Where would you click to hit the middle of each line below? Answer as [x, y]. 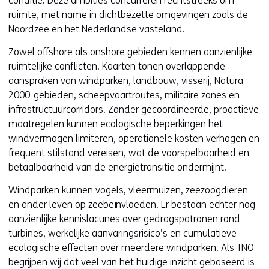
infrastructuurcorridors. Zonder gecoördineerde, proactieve [134, 110]
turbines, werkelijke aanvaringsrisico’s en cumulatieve [122, 233]
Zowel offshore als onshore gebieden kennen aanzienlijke [130, 52]
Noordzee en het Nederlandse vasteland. [97, 29]
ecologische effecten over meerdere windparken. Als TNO [131, 248]
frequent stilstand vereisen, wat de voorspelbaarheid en [129, 153]
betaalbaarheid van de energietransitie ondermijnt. [117, 167]
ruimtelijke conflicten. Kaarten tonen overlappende [117, 66]
